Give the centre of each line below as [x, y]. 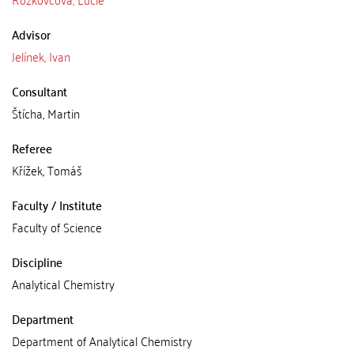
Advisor [31, 34]
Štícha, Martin [46, 113]
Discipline [37, 262]
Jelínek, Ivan [41, 56]
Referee [32, 148]
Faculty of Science [57, 227]
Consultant [40, 91]
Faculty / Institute [57, 205]
